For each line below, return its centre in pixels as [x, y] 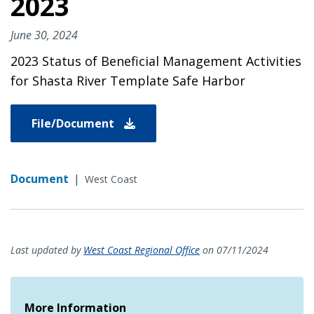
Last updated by [47, 250]
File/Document [74, 123]
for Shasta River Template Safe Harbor [128, 80]
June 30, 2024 [44, 35]
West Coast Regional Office [142, 250]
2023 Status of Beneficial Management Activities [156, 61]
